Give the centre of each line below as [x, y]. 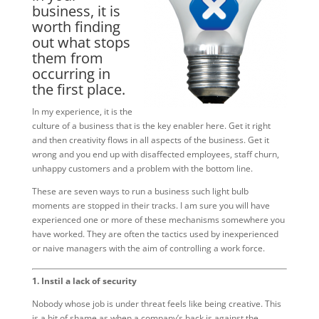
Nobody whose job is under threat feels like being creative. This [156, 304]
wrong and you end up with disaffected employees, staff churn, [155, 154]
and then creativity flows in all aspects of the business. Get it [150, 140]
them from [67, 58]
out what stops [81, 42]
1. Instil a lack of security [84, 281]
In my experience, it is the [82, 111]
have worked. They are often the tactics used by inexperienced [155, 234]
